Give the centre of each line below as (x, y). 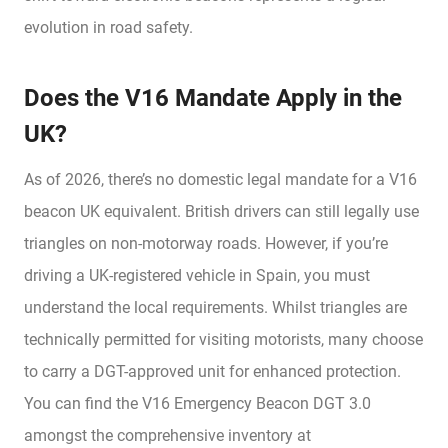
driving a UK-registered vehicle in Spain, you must (197, 276)
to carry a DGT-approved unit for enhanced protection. (212, 372)
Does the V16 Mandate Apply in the (213, 98)
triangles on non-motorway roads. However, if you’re (206, 244)
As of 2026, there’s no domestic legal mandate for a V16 (220, 180)
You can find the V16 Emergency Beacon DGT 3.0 (197, 404)
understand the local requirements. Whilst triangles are (215, 308)
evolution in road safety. (108, 28)
